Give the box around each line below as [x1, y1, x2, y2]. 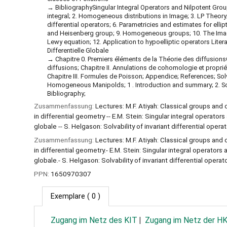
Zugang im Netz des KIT [51, 215, 137, 225]
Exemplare [51, 192, 85, 201]
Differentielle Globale [47, 46, 108, 54]
